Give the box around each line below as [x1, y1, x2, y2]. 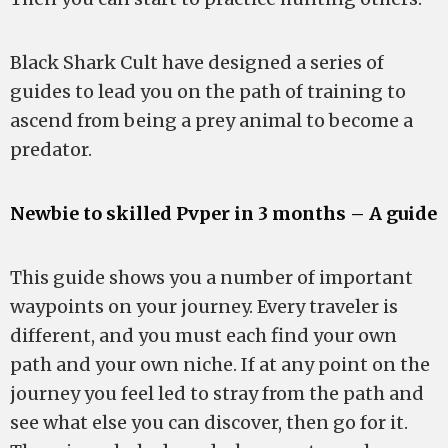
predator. [10, 138, 92, 161]
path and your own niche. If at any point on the [10, 353, 430, 376]
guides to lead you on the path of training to [10, 80, 406, 103]
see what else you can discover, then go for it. [10, 411, 408, 434]
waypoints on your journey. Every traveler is [10, 295, 398, 318]
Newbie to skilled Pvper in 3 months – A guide [10, 202, 437, 225]
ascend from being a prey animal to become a [10, 109, 413, 132]
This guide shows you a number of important [10, 266, 413, 289]
